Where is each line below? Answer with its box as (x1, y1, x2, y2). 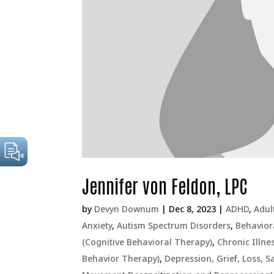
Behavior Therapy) (82, 253, 160, 265)
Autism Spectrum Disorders (117, 220, 231, 232)
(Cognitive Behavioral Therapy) (82, 236, 213, 248)
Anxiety (82, 220, 113, 232)
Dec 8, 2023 (169, 203, 217, 215)
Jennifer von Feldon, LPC (82, 173, 248, 198)
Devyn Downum (94, 203, 160, 215)
